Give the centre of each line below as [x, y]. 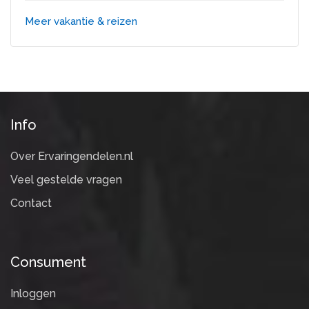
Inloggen [33, 293]
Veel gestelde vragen [66, 179]
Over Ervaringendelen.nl [72, 156]
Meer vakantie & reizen [81, 21]
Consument [48, 262]
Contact [31, 203]
